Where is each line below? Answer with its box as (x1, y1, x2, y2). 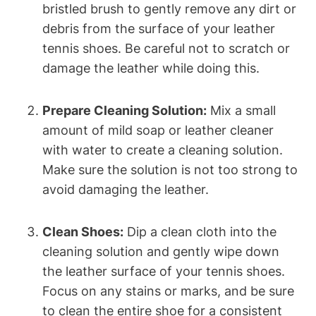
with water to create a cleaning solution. (42, 142, 283, 157)
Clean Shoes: (42, 224, 123, 239)
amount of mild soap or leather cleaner (42, 122, 274, 138)
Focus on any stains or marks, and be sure (42, 283, 294, 298)
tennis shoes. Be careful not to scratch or (42, 40, 290, 56)
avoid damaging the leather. (42, 181, 209, 197)
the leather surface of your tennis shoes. (42, 263, 285, 279)
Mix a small (207, 102, 276, 118)
